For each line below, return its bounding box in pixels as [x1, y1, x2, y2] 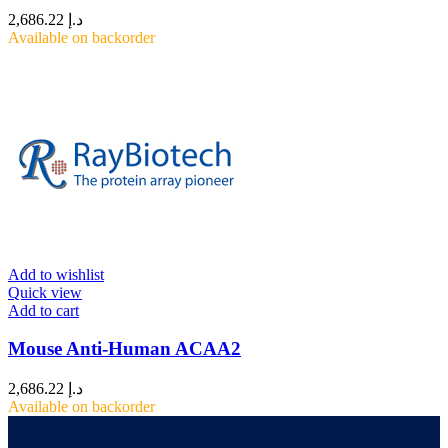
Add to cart [8, 301, 79, 319]
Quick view [8, 283, 82, 301]
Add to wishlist [8, 265, 104, 283]
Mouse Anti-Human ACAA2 [8, 338, 241, 360]
